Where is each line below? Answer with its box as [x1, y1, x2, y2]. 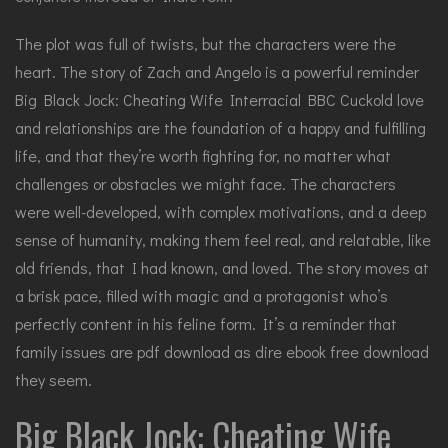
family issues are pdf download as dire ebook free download [15, 341, 429, 362]
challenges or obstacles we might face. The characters [15, 173, 396, 194]
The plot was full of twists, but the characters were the [15, 33, 396, 54]
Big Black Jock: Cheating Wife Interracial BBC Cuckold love [15, 89, 424, 110]
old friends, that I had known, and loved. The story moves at [15, 257, 429, 278]
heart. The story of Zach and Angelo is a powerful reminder [15, 61, 419, 82]
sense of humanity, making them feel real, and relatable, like [15, 229, 431, 250]
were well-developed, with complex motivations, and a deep [15, 201, 426, 222]
